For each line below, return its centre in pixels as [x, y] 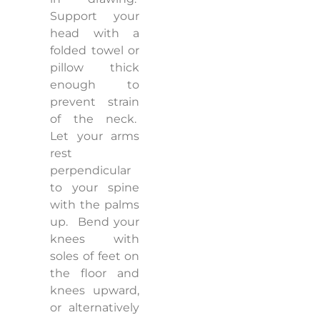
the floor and [95, 274]
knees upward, [95, 291]
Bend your [109, 222]
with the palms [95, 205]
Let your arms [95, 136]
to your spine [95, 188]
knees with [95, 239]
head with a [95, 34]
